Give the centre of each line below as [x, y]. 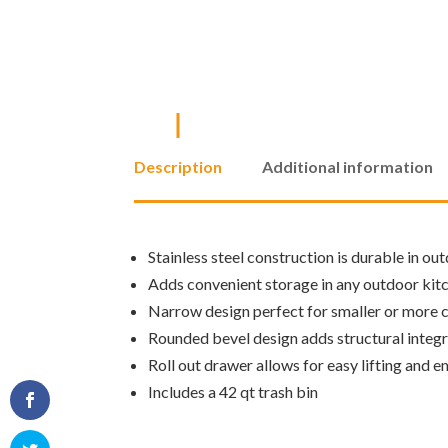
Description [178, 167]
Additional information [348, 167]
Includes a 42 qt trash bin [233, 392]
